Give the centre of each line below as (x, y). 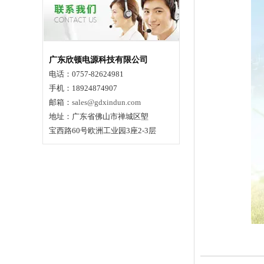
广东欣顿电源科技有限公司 (98, 60)
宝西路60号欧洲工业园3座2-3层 (103, 131)
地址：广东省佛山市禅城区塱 (99, 116)
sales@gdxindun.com (106, 102)
